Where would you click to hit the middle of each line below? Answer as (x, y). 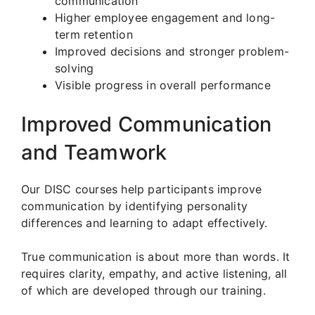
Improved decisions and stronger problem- (172, 51)
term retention (94, 34)
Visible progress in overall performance (163, 85)
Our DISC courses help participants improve (142, 189)
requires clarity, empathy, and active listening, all (154, 273)
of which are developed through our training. (143, 290)
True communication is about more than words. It (156, 256)
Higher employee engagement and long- (165, 17)
